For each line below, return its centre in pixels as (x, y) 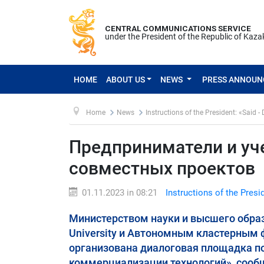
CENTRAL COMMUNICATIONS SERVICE (178, 28)
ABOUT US (125, 79)
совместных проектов (162, 168)
